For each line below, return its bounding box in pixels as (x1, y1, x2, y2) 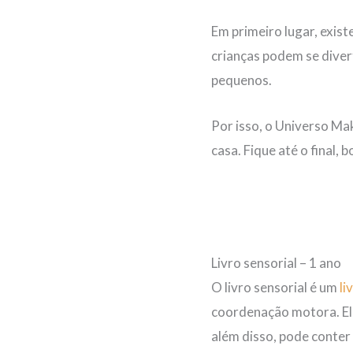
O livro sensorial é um (211, 278, 340, 295)
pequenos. (211, 72, 272, 89)
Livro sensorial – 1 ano (211, 254, 341, 271)
